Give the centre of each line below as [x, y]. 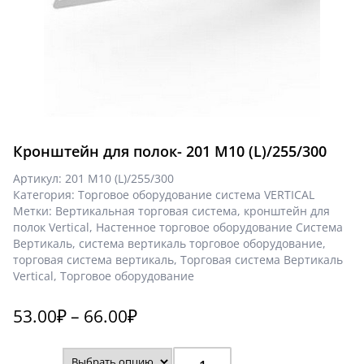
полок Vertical [51, 227]
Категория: [45, 195]
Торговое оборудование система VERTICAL [196, 195]
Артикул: [39, 179]
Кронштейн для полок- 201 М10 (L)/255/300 [170, 151]
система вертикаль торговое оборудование [201, 244]
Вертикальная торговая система [146, 211]
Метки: [34, 211]
